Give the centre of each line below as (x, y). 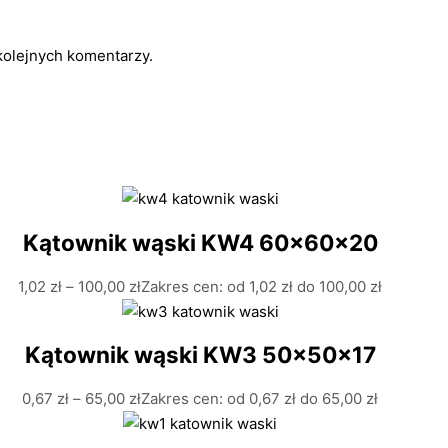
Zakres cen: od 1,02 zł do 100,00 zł (261, 286)
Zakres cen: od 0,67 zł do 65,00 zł (259, 399)
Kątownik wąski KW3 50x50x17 (200, 355)
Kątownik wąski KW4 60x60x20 (200, 243)
